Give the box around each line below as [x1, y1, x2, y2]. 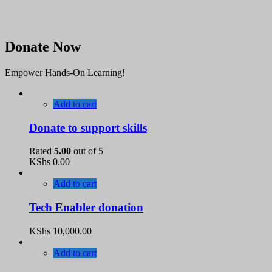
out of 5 [71, 146, 103, 157]
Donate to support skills [29, 121, 147, 134]
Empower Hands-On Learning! [5, 67, 125, 78]
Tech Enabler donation [29, 201, 143, 214]
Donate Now [5, 39, 81, 55]
